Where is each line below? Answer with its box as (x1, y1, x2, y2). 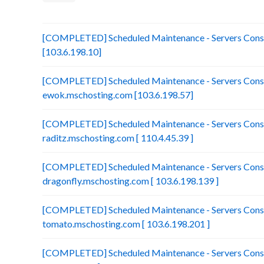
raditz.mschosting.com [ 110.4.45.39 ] (42, 132, 193, 143)
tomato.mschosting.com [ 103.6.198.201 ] (42, 218, 210, 229)
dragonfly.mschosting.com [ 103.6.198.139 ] (42, 175, 219, 186)
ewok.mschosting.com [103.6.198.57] (42, 89, 193, 100)
